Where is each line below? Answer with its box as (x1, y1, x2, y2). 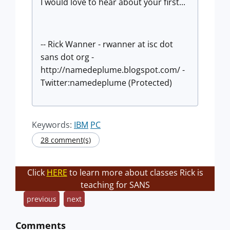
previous (27, 194, 56, 204)
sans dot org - (41, 51, 94, 63)
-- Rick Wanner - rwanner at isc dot (41, 39, 173, 50)
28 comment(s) (41, 135, 91, 145)
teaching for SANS (80, 179, 150, 190)
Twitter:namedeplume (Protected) (41, 77, 172, 88)
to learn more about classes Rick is (67, 167, 203, 178)
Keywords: (32, 119, 74, 130)
